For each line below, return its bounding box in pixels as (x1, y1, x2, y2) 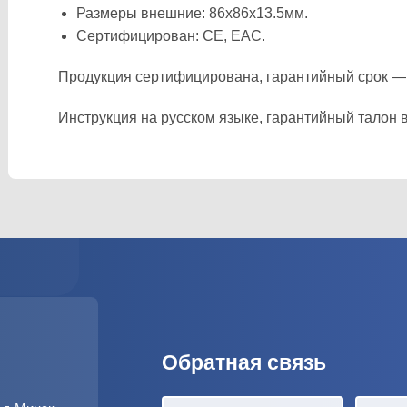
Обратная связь (161, 351, 326, 374)
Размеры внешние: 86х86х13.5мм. (76, 5, 308, 21)
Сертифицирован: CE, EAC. (76, 28, 265, 44)
